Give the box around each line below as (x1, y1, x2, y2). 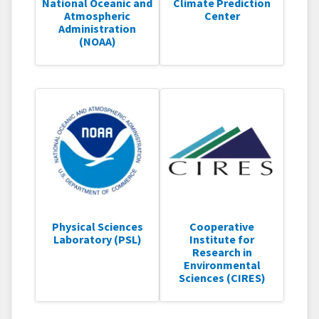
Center (204, 8, 240, 23)
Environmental (183, 257, 261, 272)
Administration (58, 21, 136, 36)
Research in (192, 244, 252, 259)
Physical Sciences (51, 219, 143, 234)
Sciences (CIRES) (178, 270, 266, 285)
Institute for (189, 231, 254, 246)
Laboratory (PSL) (53, 231, 142, 246)
